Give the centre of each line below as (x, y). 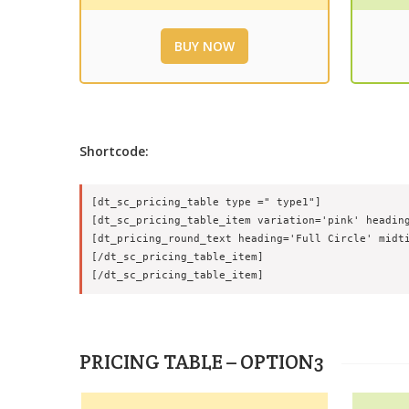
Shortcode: (114, 151)
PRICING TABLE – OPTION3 (201, 362)
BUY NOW (204, 46)
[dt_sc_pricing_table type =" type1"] (206, 202)
